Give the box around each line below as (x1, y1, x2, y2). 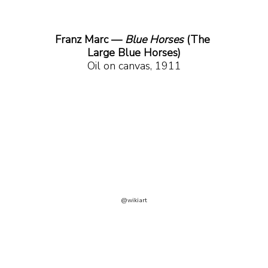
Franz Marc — (55, 32, 125, 47)
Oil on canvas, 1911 (87, 59, 181, 74)
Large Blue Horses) (87, 45, 181, 60)
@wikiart (121, 196, 147, 205)
